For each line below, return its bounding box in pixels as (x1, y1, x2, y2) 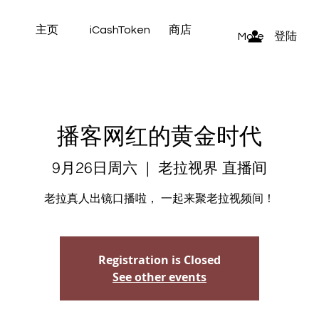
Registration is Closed (98, 252, 221, 268)
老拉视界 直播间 (158, 158, 267, 177)
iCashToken (90, 24, 150, 36)
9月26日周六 (52, 158, 137, 177)
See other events (113, 269, 206, 286)
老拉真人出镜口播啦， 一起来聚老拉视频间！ (44, 190, 275, 206)
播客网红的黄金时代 (57, 122, 262, 150)
